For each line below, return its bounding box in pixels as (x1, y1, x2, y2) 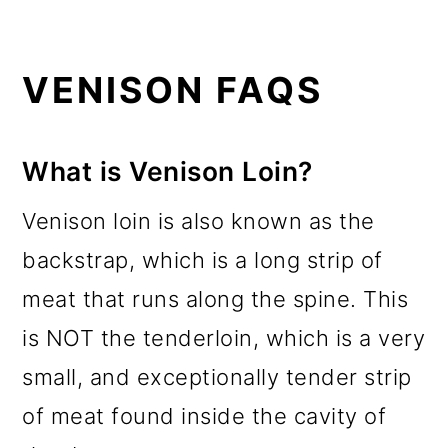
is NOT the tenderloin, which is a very (22, 324, 426, 351)
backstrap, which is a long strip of (22, 246, 383, 273)
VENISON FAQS (22, 67, 324, 112)
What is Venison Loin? (22, 154, 313, 187)
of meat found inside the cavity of (22, 402, 387, 429)
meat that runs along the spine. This (22, 285, 409, 312)
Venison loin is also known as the (22, 207, 375, 234)
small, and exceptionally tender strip (22, 363, 412, 390)
